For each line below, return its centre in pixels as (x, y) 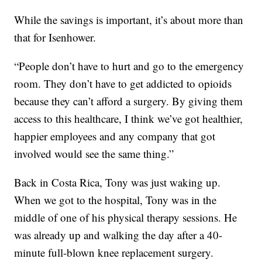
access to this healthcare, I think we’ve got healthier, (129, 119)
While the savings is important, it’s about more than (129, 20)
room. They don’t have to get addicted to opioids (123, 84)
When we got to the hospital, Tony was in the (116, 200)
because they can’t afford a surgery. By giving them (129, 101)
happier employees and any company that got (115, 136)
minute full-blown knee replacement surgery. (114, 253)
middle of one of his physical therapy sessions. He (126, 218)
